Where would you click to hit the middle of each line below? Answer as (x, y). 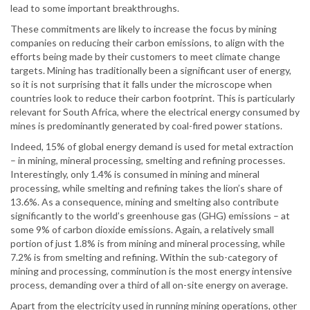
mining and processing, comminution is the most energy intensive (151, 271)
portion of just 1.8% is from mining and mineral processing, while (148, 244)
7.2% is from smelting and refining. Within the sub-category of (144, 257)
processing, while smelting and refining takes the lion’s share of (146, 188)
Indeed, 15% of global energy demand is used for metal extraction (152, 147)
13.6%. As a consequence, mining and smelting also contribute (145, 202)
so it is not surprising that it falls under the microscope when (141, 84)
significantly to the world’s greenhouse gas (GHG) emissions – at (150, 216)
